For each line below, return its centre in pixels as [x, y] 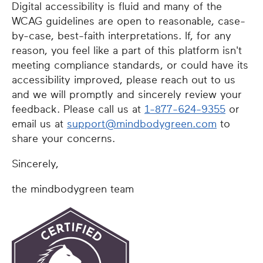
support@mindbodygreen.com [142, 124]
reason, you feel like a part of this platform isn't [127, 50]
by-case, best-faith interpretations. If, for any [122, 36]
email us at [39, 124]
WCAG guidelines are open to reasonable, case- [129, 21]
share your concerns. [63, 139]
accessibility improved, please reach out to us [124, 80]
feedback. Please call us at [78, 109]
